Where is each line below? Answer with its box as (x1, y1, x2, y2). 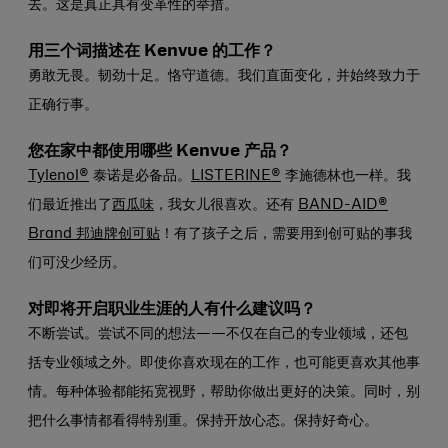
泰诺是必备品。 (89, 169, 191, 183)
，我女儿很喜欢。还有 (154, 198, 298, 212)
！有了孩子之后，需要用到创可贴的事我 (160, 227, 412, 241)
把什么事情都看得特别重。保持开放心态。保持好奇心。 (28, 414, 378, 428)
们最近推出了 (28, 198, 112, 212)
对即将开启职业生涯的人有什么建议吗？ (28, 301, 316, 317)
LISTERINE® (191, 169, 281, 183)
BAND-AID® (298, 198, 388, 212)
